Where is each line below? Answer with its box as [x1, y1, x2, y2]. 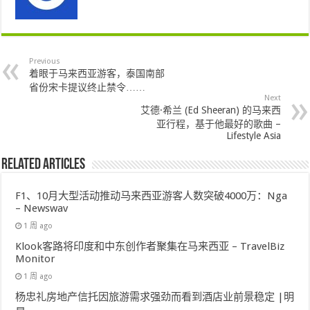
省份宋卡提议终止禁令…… [29, 82, 146, 93]
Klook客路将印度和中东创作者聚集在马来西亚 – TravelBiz [15, 240, 285, 253]
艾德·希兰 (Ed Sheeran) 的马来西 [140, 104, 281, 116]
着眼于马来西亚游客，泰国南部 [29, 68, 165, 79]
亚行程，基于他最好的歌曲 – [156, 118, 281, 129]
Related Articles [1, 157, 86, 173]
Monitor [15, 253, 56, 265]
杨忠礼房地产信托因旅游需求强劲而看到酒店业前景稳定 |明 [15, 291, 295, 303]
